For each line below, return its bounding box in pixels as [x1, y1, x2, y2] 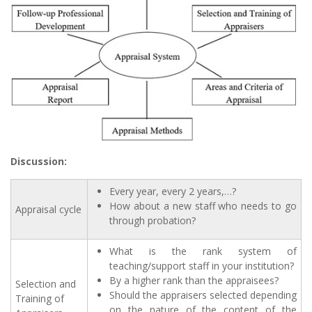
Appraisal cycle [15, 203, 81, 217]
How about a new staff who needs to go [109, 199, 297, 213]
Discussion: [10, 155, 67, 169]
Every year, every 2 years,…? [109, 185, 236, 198]
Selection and [15, 277, 76, 291]
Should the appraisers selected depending [109, 288, 297, 302]
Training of [15, 292, 64, 306]
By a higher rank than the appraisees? [109, 274, 279, 288]
